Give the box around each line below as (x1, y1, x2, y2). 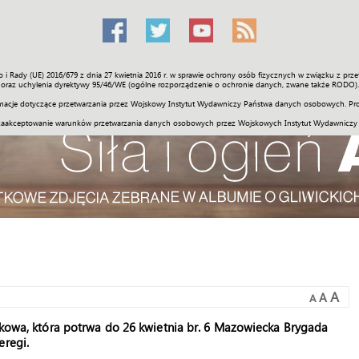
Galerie (223, 71, 260, 87)
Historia (167, 71, 208, 87)
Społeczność (43, 71, 109, 87)
